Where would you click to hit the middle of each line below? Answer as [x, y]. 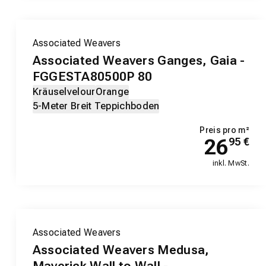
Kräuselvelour [64, 92]
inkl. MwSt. [231, 164]
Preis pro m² [224, 130]
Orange [112, 92]
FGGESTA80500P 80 [92, 77]
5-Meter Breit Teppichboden [96, 106]
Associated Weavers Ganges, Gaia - [139, 61]
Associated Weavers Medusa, [121, 250]
